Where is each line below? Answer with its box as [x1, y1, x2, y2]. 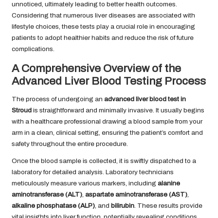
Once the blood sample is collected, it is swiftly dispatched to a [12, 157, 196, 165]
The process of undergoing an [12, 95, 104, 103]
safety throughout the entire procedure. [12, 140, 128, 148]
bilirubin [111, 202, 134, 210]
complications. [12, 45, 54, 53]
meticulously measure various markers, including [12, 180, 158, 187]
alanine [158, 180, 180, 187]
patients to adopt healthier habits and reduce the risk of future [12, 34, 194, 42]
